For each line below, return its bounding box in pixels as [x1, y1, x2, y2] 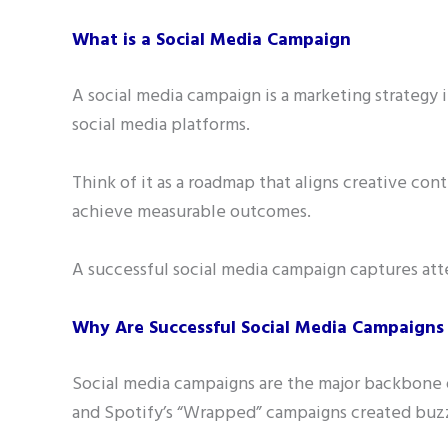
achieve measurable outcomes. [72, 198, 311, 228]
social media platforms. [72, 111, 254, 141]
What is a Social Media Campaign [72, 26, 351, 56]
